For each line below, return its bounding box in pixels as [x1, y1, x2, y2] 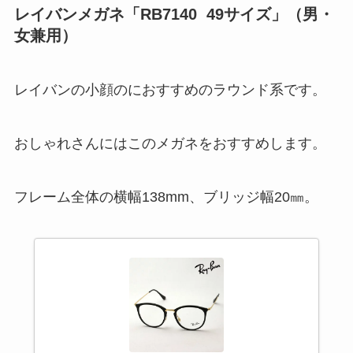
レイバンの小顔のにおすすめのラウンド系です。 [13, 82, 326, 98]
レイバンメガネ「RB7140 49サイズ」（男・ [13, 5, 334, 23]
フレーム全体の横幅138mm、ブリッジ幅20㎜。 [13, 188, 318, 205]
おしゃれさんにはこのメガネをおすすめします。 [13, 135, 326, 151]
